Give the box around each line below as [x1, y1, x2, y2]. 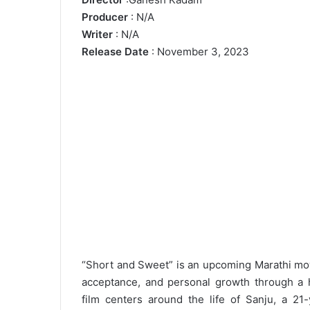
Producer [82, 10, 128, 24]
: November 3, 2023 [149, 44, 249, 58]
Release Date [82, 44, 149, 58]
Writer [82, 27, 113, 41]
